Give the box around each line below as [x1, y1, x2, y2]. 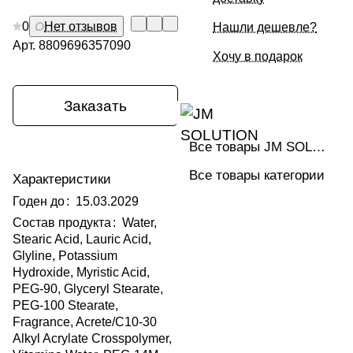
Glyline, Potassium [13, 249, 117, 263]
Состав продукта [13, 216, 111, 230]
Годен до [13, 195, 65, 209]
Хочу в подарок [213, 50, 303, 64]
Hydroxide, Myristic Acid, [13, 266, 150, 280]
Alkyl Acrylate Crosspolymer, [13, 332, 172, 346]
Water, [122, 216, 157, 230]
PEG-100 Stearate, [13, 299, 118, 313]
